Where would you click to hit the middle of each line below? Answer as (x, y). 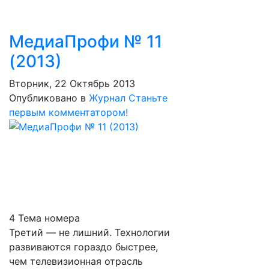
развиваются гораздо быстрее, (83, 247)
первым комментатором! (68, 112)
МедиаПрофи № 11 (86, 41)
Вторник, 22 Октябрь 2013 (72, 83)
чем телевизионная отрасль (76, 261)
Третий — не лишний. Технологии (89, 232)
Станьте (148, 98)
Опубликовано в (47, 98)
